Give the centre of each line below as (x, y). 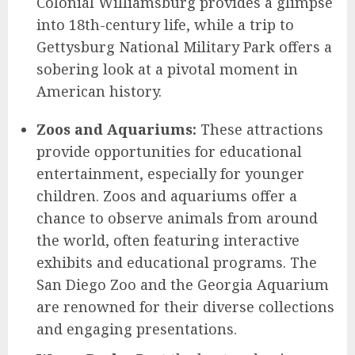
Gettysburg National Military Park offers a (184, 47)
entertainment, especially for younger (170, 174)
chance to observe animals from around (177, 218)
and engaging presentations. (137, 329)
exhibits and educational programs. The (177, 263)
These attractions (260, 130)
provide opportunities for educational (169, 152)
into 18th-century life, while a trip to (165, 25)
